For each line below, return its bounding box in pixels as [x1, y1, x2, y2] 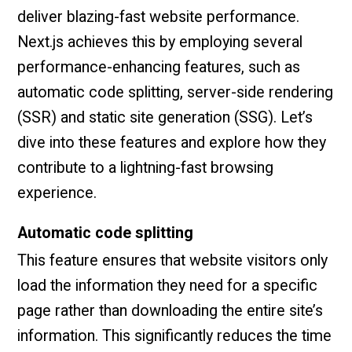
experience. [17, 184, 97, 203]
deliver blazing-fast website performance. [17, 8, 300, 27]
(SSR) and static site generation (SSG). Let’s [17, 108, 313, 127]
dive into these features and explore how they [17, 134, 327, 152]
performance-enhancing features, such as [17, 58, 301, 77]
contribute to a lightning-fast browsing [17, 159, 274, 178]
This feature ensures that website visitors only [17, 251, 328, 269]
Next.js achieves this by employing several [17, 33, 303, 52]
